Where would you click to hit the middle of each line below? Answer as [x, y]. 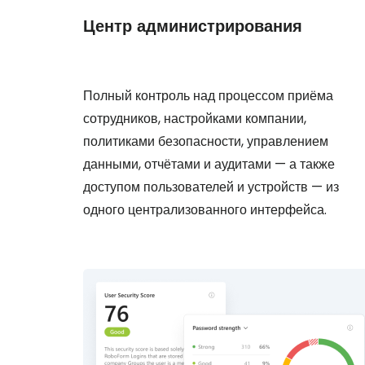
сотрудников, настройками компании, [195, 119]
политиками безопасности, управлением [206, 141]
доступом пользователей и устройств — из [211, 187]
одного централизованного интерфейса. [205, 210]
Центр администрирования [193, 26]
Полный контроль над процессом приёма [208, 96]
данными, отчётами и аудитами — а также [209, 164]
